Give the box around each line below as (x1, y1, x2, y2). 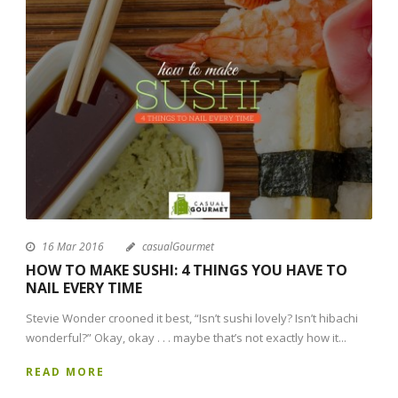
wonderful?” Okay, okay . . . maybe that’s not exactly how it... (26, 330, 346, 346)
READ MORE (26, 364, 105, 380)
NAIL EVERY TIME (26, 278, 142, 298)
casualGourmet (142, 239, 214, 255)
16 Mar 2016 (42, 239, 104, 255)
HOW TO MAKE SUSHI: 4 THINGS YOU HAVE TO (26, 260, 347, 281)
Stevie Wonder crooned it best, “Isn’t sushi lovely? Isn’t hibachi (26, 310, 358, 327)
